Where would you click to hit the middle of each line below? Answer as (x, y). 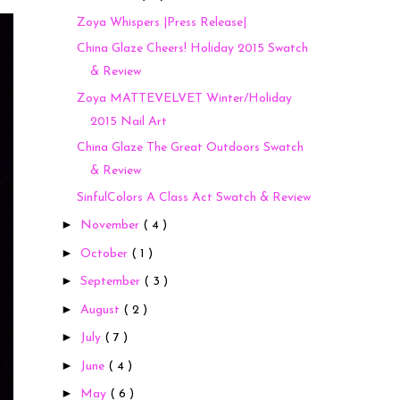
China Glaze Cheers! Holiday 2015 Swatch (192, 49)
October (105, 254)
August (101, 310)
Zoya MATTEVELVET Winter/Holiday (184, 98)
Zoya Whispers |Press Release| (161, 22)
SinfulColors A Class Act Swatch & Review (193, 197)
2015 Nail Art (128, 121)
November (111, 226)
